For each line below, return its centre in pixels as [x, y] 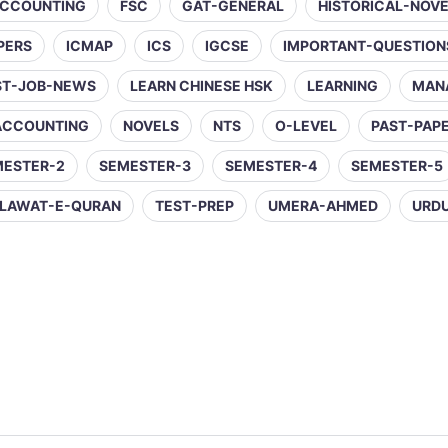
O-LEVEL [306, 125]
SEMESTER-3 [145, 165]
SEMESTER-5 [397, 165]
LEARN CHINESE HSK [201, 85]
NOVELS [151, 125]
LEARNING [342, 85]
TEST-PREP [194, 205]
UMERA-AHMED [323, 205]
